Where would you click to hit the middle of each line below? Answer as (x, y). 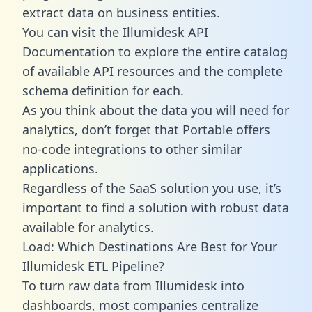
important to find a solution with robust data (156, 207)
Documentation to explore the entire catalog (155, 51)
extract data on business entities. (121, 12)
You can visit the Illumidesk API (115, 32)
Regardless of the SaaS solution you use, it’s (152, 188)
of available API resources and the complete (153, 71)
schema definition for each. (103, 90)
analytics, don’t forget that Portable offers (146, 129)
